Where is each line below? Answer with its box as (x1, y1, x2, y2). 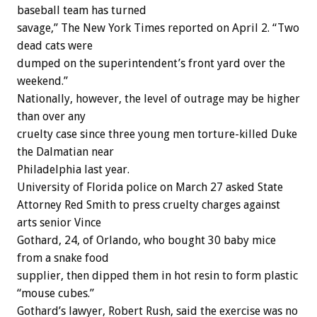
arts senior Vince (17, 216, 101, 230)
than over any (17, 110, 86, 124)
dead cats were (17, 39, 93, 53)
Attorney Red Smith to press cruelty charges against (17, 198, 280, 212)
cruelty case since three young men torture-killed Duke (17, 127, 297, 142)
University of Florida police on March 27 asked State (17, 180, 283, 195)
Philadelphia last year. (17, 163, 129, 177)
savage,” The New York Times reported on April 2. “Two (17, 21, 299, 35)
